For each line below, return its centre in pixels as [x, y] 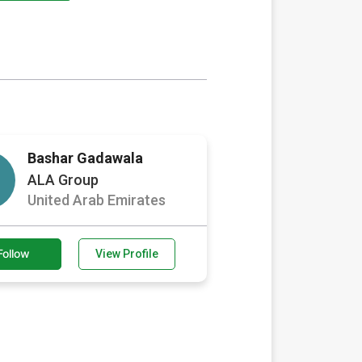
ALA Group [63, 180]
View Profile [127, 254]
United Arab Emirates [97, 200]
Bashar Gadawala [85, 158]
